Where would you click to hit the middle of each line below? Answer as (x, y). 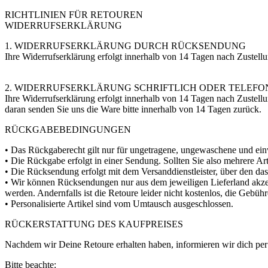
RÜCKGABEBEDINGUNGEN (68, 129)
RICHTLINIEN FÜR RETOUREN (74, 14)
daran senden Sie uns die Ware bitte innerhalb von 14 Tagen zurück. (133, 109)
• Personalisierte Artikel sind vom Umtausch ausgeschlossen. (119, 203)
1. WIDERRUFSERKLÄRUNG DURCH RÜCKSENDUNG (125, 45)
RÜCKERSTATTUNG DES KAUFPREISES (94, 224)
